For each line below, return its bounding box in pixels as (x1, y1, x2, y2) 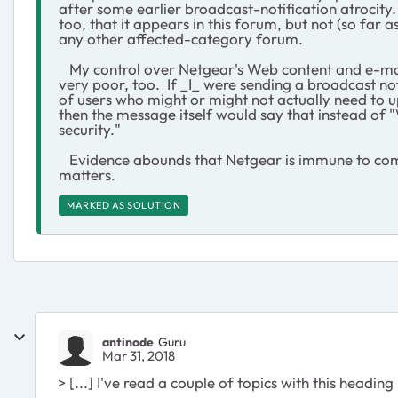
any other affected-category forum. (59, 29, 303, 48)
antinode (102, 333, 154, 350)
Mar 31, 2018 (102, 347, 175, 364)
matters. (59, 165, 115, 184)
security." (59, 120, 121, 139)
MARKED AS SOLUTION (67, 199, 180, 211)
